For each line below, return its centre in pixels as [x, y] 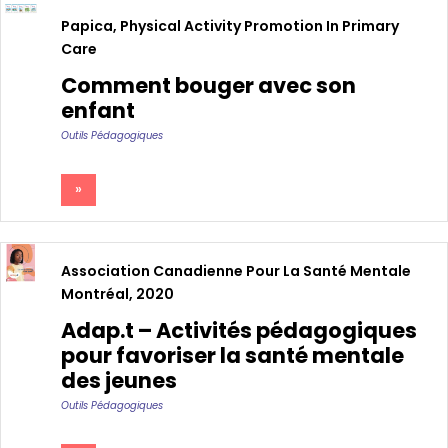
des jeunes [119, 380]
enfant [98, 111]
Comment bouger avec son [208, 86]
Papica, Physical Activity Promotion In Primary [230, 26]
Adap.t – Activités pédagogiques [239, 330]
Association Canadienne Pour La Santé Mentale [236, 270]
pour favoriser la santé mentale [232, 355]
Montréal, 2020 [117, 293]
